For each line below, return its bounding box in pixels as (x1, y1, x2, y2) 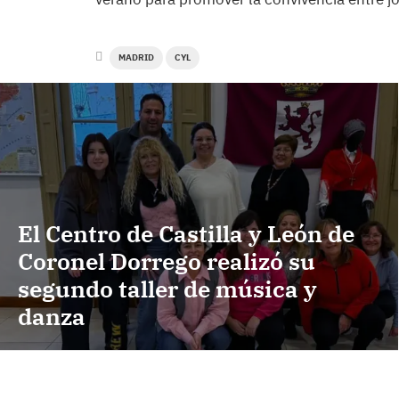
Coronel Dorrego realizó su (18, 245, 315, 276)
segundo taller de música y (18, 273, 317, 304)
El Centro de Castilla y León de (18, 217, 354, 248)
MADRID (118, 52, 154, 64)
